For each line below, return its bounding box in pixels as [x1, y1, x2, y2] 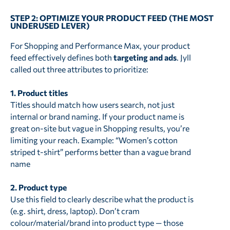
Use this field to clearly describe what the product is [10, 194, 194, 204]
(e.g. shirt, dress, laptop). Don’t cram [10, 206, 140, 216]
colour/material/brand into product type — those [10, 218, 183, 228]
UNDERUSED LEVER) [10, 20, 89, 30]
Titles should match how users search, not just [10, 100, 175, 110]
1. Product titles [10, 88, 68, 98]
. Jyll [176, 52, 191, 63]
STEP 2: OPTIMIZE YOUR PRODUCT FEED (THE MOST [10, 12, 214, 23]
